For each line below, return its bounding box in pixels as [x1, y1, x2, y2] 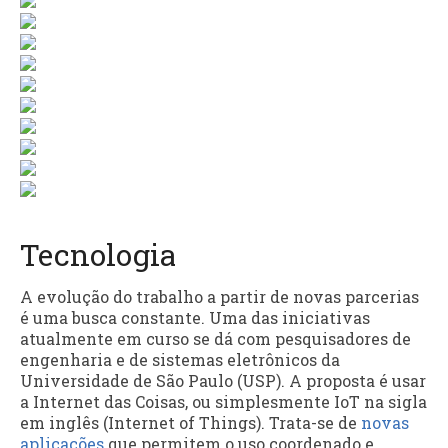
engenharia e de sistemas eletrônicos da [20, 349, 340, 371]
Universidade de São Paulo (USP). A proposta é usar [20, 370, 426, 392]
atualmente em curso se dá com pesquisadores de [20, 328, 411, 350]
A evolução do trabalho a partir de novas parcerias [20, 286, 419, 308]
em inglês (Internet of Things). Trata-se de [20, 412, 361, 434]
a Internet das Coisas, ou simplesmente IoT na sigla [20, 391, 427, 413]
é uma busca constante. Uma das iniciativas [20, 307, 370, 329]
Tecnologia [20, 235, 176, 275]
